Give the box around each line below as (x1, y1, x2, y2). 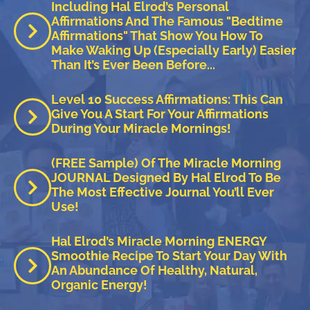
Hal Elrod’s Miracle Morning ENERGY (51, 234, 266, 248)
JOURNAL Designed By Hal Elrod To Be (51, 170, 281, 185)
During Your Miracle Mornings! (51, 121, 231, 136)
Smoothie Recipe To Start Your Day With (51, 248, 287, 263)
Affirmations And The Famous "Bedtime (51, 14, 283, 28)
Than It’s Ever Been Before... (51, 57, 215, 72)
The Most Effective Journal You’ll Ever (51, 185, 274, 199)
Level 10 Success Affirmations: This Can (51, 92, 283, 107)
